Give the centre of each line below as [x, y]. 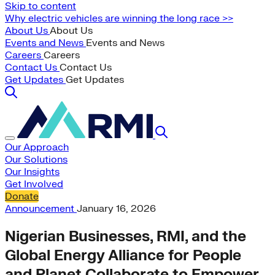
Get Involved [34, 184]
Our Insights [32, 172]
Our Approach [37, 147]
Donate [22, 196]
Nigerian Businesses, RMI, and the [126, 236]
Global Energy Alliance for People [123, 255]
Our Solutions [36, 160]
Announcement [41, 209]
